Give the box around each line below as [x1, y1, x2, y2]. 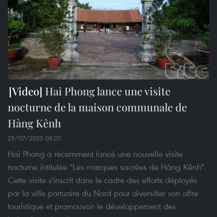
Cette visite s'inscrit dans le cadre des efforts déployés [8, 174, 197, 186]
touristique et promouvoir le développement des [8, 200, 176, 212]
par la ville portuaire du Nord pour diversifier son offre [8, 187, 198, 199]
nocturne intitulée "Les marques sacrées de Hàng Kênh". [8, 161, 206, 172]
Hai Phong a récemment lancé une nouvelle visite [8, 148, 183, 159]
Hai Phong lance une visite [43, 83, 170, 98]
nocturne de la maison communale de [8, 99, 187, 114]
